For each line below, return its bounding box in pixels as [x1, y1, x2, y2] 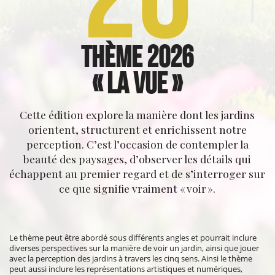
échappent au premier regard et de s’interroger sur [9, 166, 266, 180]
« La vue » [92, 67, 183, 99]
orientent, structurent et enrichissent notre [28, 122, 247, 136]
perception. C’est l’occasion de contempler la [26, 136, 249, 151]
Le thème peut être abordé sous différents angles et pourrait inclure [9, 231, 257, 243]
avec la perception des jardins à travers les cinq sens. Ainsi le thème [9, 252, 253, 264]
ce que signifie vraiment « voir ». [59, 180, 216, 195]
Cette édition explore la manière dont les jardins [20, 107, 255, 122]
